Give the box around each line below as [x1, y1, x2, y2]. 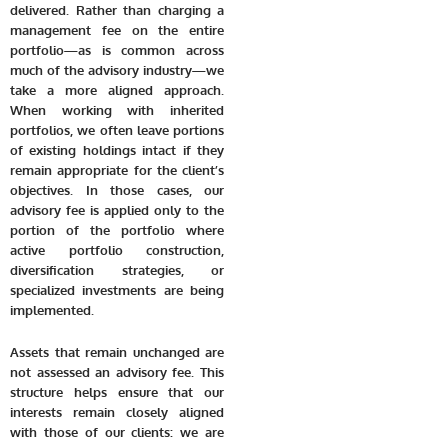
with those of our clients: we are [10, 424, 224, 441]
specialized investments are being [10, 281, 224, 298]
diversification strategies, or [10, 261, 224, 278]
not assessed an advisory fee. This [10, 364, 224, 381]
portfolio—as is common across [10, 41, 224, 58]
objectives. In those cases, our [10, 181, 224, 198]
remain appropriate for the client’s [10, 161, 224, 178]
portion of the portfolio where [10, 221, 224, 238]
